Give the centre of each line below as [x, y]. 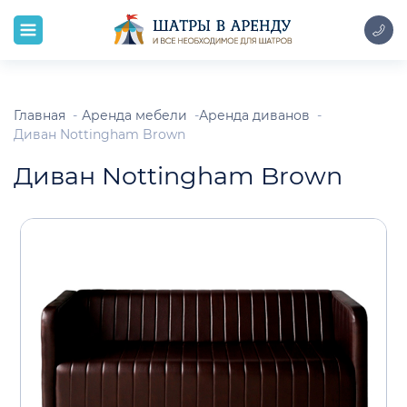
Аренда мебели [134, 115]
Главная [40, 115]
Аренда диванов [254, 115]
